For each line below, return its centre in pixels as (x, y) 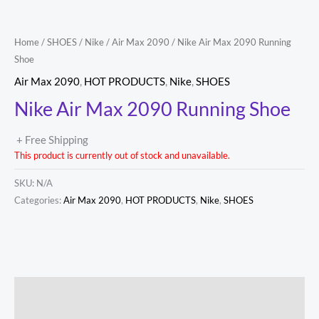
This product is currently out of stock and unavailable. (122, 155)
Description (42, 291)
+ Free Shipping (52, 140)
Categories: (39, 200)
